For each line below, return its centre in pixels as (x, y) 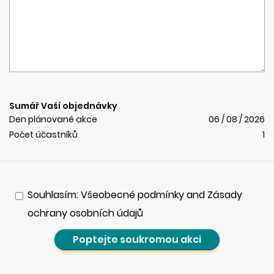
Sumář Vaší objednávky (63, 106)
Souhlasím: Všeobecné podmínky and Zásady (135, 195)
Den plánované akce (53, 119)
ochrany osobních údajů (85, 213)
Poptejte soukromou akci (137, 239)
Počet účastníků (43, 135)
